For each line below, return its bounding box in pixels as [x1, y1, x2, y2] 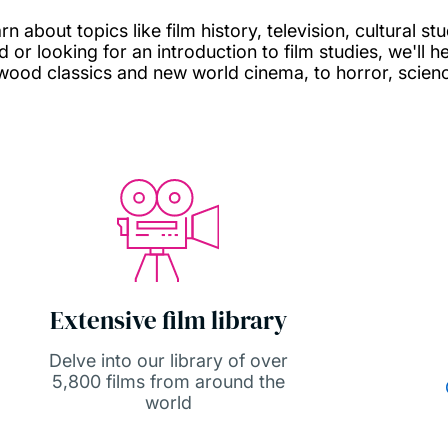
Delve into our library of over [48, 350, 288, 371]
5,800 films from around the [51, 371, 285, 392]
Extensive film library [49, 303, 287, 337]
